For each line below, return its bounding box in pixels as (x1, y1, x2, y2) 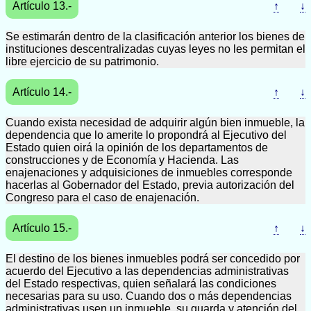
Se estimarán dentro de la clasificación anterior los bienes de (6, 31, 305, 42)
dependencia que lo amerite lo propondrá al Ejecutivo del (6, 129, 287, 141)
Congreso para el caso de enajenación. (6, 192, 199, 203)
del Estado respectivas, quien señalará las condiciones (6, 278, 276, 289)
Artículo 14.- (12, 86, 72, 98)
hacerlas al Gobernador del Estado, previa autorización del (6, 179, 294, 191)
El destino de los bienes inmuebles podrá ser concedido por (6, 253, 300, 264)
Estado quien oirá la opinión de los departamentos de (6, 142, 268, 153)
